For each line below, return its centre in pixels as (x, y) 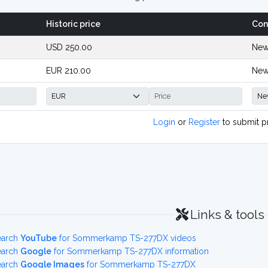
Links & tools (227, 214)
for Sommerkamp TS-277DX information (130, 251)
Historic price (73, 24)
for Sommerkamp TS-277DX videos (127, 238)
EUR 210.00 (68, 71)
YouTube (39, 238)
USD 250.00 (69, 47)
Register (204, 122)
